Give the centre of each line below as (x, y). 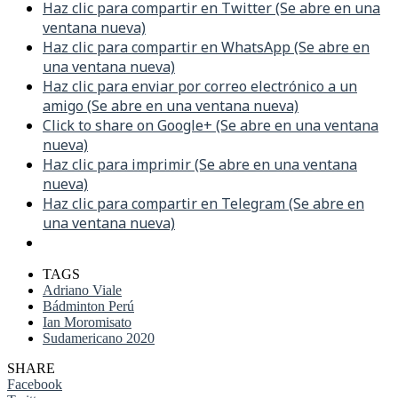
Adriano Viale (82, 291)
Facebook (35, 385)
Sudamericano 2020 (99, 338)
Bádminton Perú (88, 306)
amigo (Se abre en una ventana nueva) (171, 106)
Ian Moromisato (87, 322)
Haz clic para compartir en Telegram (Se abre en (203, 204)
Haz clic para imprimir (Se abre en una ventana (200, 165)
